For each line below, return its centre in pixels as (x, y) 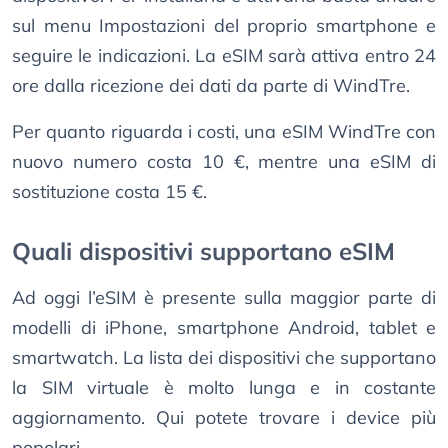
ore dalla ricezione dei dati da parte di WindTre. (211, 86)
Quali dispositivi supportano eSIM (203, 251)
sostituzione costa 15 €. (109, 192)
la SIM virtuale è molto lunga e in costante (224, 388)
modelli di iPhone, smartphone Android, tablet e (224, 328)
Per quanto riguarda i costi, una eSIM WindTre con (224, 132)
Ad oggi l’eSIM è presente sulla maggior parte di (224, 298)
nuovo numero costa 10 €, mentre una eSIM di (224, 162)
